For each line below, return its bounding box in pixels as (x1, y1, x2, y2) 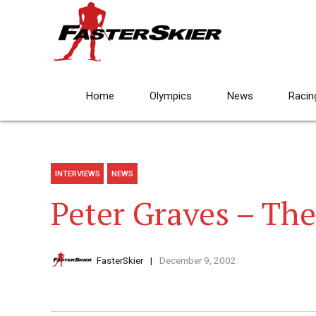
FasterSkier (97, 255, 143, 267)
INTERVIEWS (54, 169, 100, 179)
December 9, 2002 (159, 255, 236, 267)
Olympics (150, 90, 192, 102)
